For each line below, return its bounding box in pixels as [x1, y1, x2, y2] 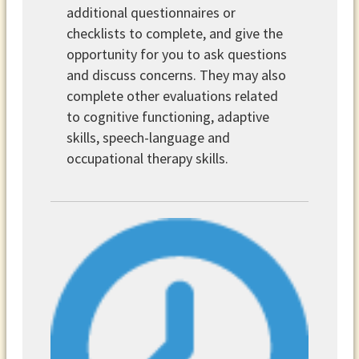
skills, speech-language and [67, 127, 231, 147]
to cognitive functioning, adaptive [67, 107, 270, 126]
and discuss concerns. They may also [67, 65, 287, 84]
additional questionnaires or [67, 2, 236, 22]
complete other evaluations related [67, 86, 279, 105]
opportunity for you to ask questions [67, 44, 288, 63]
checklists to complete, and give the [67, 23, 284, 42]
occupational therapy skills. [67, 148, 229, 167]
